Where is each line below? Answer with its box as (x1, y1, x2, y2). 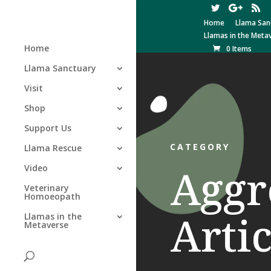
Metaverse (24, 219, 68, 230)
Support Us (24, 122, 71, 134)
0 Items (226, 43, 252, 54)
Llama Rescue (24, 142, 82, 154)
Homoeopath (24, 191, 80, 202)
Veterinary (24, 182, 69, 194)
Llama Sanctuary (24, 62, 96, 74)
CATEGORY (169, 141, 230, 153)
